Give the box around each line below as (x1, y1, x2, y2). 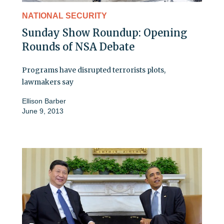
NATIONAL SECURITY (22, 11, 107, 20)
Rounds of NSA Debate (22, 40, 134, 53)
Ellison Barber (22, 97, 66, 105)
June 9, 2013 (22, 107, 63, 115)
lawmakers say (22, 77, 73, 87)
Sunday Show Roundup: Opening (22, 26, 187, 39)
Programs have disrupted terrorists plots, (22, 65, 165, 75)
